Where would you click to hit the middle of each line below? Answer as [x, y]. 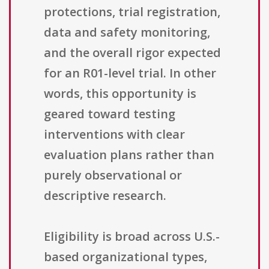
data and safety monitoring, [127, 32]
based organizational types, [125, 257]
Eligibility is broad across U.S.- [132, 237]
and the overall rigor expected [132, 53]
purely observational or [113, 175]
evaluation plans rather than [129, 155]
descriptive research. [105, 196]
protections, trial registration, [132, 12]
